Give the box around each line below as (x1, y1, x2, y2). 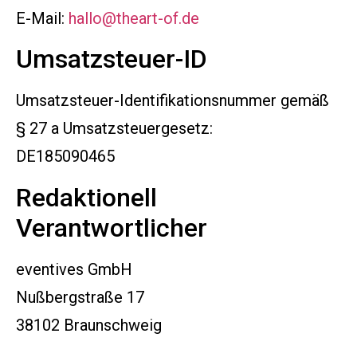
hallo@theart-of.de (69, 8, 199, 28)
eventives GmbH (16, 259, 132, 279)
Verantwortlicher (16, 212, 207, 243)
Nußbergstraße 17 (16, 287, 144, 307)
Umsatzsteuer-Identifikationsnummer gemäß (16, 91, 329, 111)
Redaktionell (16, 182, 157, 213)
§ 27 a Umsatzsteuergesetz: (16, 119, 213, 139)
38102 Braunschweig (16, 315, 162, 335)
